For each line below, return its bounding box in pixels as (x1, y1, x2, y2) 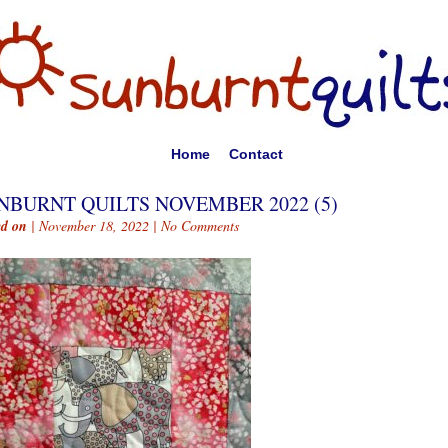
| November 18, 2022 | (27, 216, 161, 235)
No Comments (161, 216, 239, 235)
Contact (228, 146, 283, 162)
